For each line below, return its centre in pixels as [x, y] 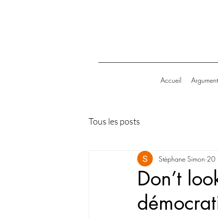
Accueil [171, 80]
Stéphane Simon [182, 159]
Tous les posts [114, 121]
